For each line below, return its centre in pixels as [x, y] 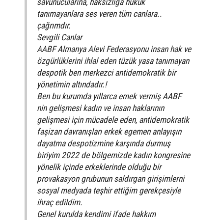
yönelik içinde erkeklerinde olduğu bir [99, 167]
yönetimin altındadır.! [72, 84]
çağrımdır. [54, 25]
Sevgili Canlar [59, 37]
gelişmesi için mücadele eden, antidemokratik [113, 120]
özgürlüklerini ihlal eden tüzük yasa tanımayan [113, 61]
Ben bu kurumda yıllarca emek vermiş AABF [109, 96]
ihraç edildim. [60, 202]
